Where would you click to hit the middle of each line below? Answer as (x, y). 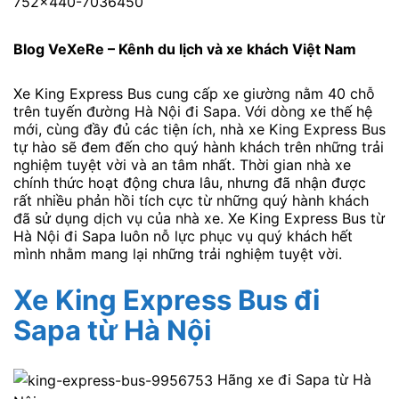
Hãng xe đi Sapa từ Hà (292, 379)
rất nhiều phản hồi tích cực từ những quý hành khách (191, 200)
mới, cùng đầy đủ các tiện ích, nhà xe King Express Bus (199, 129)
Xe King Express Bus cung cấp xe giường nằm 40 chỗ (194, 93)
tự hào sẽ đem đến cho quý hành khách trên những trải (199, 147)
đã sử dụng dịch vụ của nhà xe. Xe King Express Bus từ (199, 218)
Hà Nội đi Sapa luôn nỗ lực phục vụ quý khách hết (183, 236)
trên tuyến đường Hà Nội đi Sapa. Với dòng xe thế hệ (193, 111)
